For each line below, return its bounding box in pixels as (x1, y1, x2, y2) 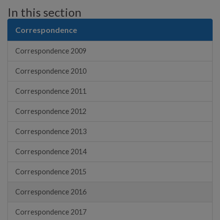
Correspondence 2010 (15, 66, 86, 75)
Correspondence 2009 (15, 46, 86, 55)
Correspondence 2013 (15, 127, 86, 136)
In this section (7, 4, 82, 19)
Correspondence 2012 (15, 107, 86, 115)
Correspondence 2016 (15, 187, 86, 196)
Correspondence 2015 (15, 167, 86, 176)
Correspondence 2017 (15, 207, 86, 216)
